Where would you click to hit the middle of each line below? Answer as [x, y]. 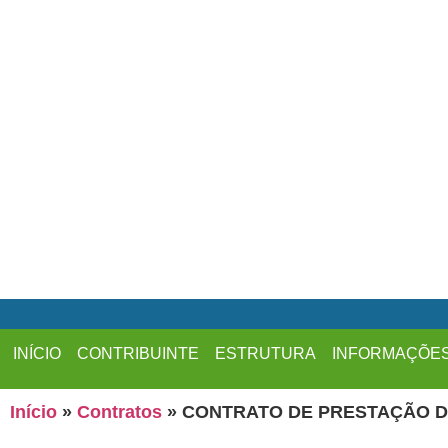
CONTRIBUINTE [138, 353]
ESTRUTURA [265, 353]
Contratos [119, 412]
